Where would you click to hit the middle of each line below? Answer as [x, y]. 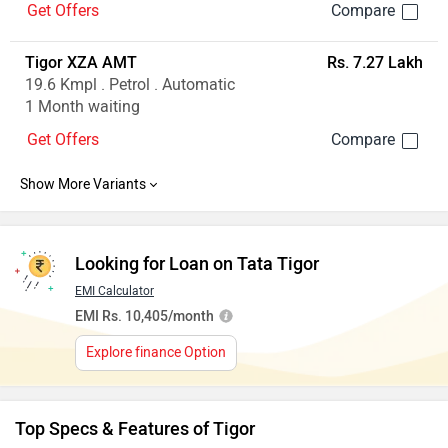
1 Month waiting [82, 107]
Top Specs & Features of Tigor [135, 429]
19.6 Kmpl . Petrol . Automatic [130, 85]
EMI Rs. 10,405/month [144, 317]
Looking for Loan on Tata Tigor [197, 264]
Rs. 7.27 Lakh [374, 63]
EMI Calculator [114, 291]
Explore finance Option [156, 353]
